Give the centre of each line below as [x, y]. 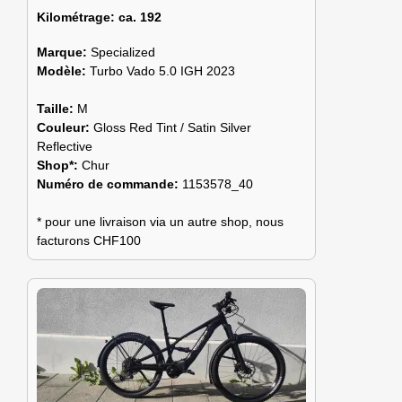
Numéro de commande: [109, 184]
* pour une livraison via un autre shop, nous [160, 222]
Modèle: [63, 71]
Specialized [123, 52]
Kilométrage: [76, 17]
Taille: [57, 109]
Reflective [65, 147]
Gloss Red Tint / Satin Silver [172, 128]
